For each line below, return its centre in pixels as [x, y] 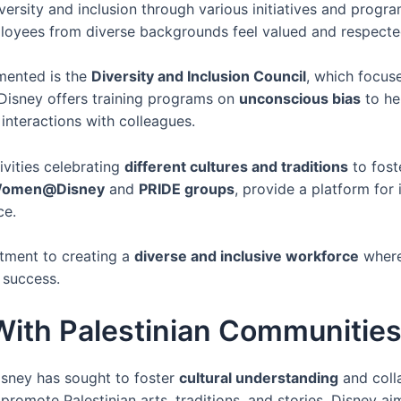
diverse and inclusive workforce [247, 256]
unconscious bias [300, 99]
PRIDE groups [187, 188]
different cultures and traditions [236, 166]
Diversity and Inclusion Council [199, 77]
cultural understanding [259, 378]
